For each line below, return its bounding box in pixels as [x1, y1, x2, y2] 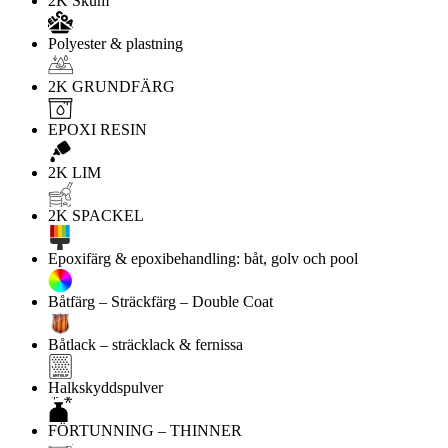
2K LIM [48, 164, 101, 182]
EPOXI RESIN [48, 121, 147, 139]
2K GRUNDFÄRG [48, 78, 175, 96]
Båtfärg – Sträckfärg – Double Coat [48, 293, 273, 311]
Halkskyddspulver [48, 379, 163, 397]
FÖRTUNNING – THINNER [48, 422, 242, 440]
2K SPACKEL [48, 207, 144, 225]
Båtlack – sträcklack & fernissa [48, 336, 243, 354]
